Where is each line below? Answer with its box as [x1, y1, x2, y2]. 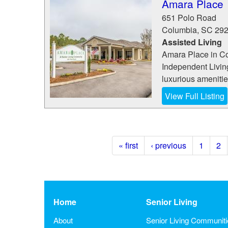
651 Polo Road [162, 12, 216, 23]
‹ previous [151, 139, 186, 151]
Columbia [162, 24, 197, 36]
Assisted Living [162, 36, 222, 48]
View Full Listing [165, 90, 224, 102]
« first [119, 139, 138, 151]
